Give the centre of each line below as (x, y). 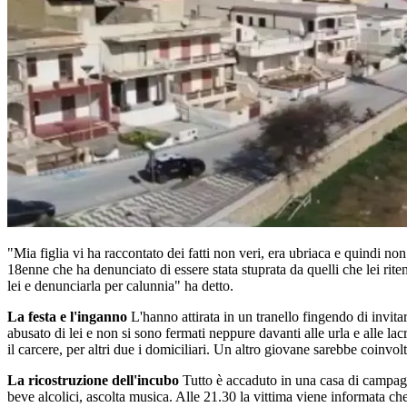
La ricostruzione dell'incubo (93, 380)
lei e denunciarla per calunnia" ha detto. (120, 286)
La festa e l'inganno (67, 317)
